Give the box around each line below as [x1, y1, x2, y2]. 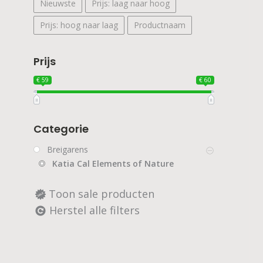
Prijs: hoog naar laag [40, 19, 118, 31]
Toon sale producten [49, 187, 154, 201]
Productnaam [134, 19, 186, 31]
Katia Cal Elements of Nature [52, 158, 174, 170]
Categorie [33, 121, 89, 136]
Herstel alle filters [49, 203, 140, 217]
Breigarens [47, 144, 88, 156]
